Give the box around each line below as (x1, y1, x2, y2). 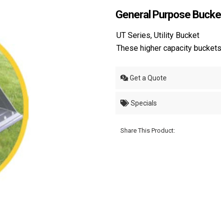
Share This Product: (120, 127, 175, 135)
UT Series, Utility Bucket (116, 31, 199, 40)
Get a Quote (128, 74, 167, 82)
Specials (129, 99, 157, 108)
